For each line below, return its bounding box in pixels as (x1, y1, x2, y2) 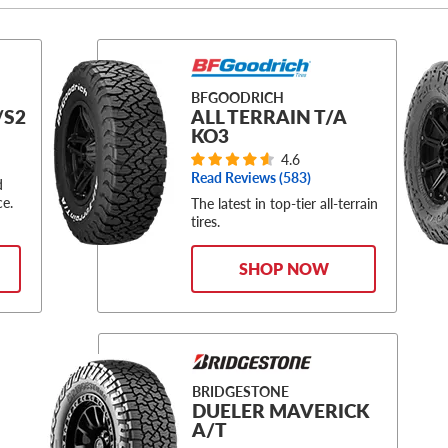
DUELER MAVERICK (191, 397, 369, 425)
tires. (191, 211, 221, 232)
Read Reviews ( (191, 168, 284, 188)
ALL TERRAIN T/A (191, 103, 347, 130)
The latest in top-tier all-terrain (191, 193, 379, 214)
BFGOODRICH (191, 88, 285, 107)
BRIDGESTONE (191, 382, 289, 402)
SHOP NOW (238, 257, 329, 281)
